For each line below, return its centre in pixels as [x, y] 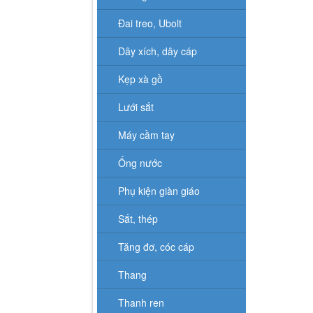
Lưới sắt [136, 107]
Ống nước [140, 162]
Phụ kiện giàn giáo [159, 190]
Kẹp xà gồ [140, 79]
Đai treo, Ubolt [150, 23]
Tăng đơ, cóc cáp [156, 246]
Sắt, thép [138, 218]
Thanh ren [141, 302]
